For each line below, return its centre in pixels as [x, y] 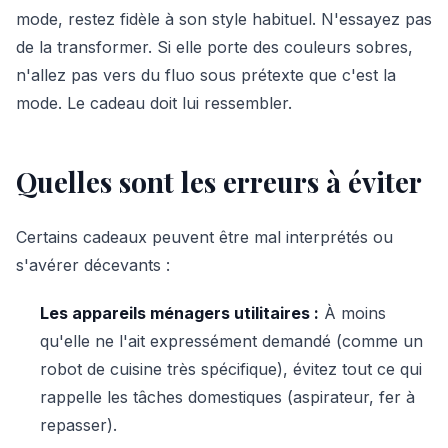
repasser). [78, 425]
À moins [352, 313]
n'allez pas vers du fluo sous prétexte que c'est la [206, 75]
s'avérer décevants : [93, 265]
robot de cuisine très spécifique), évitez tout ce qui [231, 369]
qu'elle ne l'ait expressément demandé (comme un [231, 341]
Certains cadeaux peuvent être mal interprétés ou [204, 237]
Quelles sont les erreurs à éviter [219, 181]
